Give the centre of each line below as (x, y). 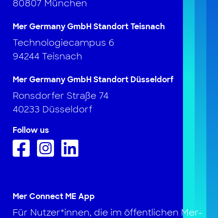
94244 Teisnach (48, 57)
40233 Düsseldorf (53, 110)
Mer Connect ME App (54, 197)
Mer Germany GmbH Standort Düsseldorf (93, 80)
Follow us (31, 130)
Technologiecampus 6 (64, 43)
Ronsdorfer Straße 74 (61, 96)
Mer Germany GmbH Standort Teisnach (89, 27)
